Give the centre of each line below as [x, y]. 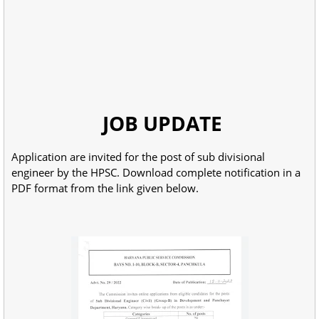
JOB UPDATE [159, 123]
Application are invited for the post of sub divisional [138, 157]
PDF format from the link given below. [106, 188]
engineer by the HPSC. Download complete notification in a [156, 172]
